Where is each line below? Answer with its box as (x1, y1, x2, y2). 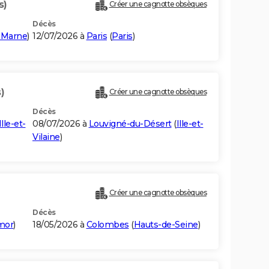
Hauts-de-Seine (133, 219, 198, 231)
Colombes (86, 219, 129, 231)
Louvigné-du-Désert (88, 118, 172, 130)
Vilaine (32, 131, 60, 143)
